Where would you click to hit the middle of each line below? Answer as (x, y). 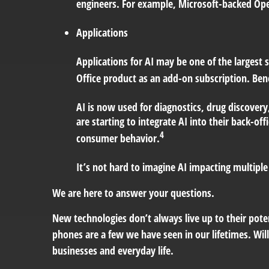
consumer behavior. (118, 138)
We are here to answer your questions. (133, 192)
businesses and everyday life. (113, 250)
